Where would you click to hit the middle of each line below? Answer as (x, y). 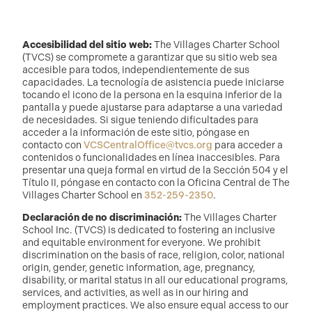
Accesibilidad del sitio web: (87, 45)
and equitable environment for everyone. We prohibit (141, 243)
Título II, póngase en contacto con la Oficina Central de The (156, 183)
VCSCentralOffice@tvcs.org (148, 146)
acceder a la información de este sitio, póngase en (136, 133)
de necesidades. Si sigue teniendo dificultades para (140, 120)
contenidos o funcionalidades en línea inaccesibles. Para (151, 158)
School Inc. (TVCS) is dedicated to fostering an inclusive (149, 231)
